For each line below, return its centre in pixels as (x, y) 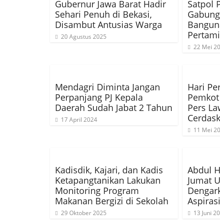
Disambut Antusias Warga (109, 25)
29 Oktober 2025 (84, 213)
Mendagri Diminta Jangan (108, 87)
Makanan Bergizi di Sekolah (112, 201)
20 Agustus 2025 (84, 37)
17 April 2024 (79, 120)
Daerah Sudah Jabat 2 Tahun (114, 108)
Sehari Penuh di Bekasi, (103, 14)
